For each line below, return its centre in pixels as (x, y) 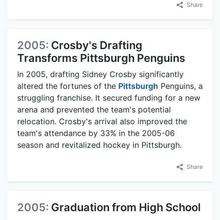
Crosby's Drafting (97, 45)
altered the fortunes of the (68, 86)
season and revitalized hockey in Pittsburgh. (99, 145)
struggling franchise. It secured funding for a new (109, 97)
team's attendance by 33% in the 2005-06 (96, 133)
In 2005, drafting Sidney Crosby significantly (100, 74)
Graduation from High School (126, 207)
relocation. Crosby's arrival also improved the (102, 121)
